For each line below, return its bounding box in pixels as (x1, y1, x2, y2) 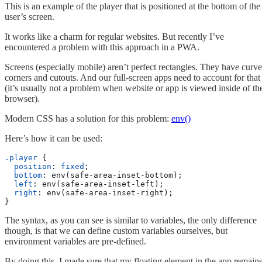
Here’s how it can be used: (5, 133, 102, 143)
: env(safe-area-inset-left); (33, 179, 164, 188)
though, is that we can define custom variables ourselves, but (5, 225, 227, 236)
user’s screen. (5, 11, 54, 22)
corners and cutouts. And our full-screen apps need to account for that (5, 72, 260, 82)
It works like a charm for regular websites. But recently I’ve (5, 31, 224, 42)
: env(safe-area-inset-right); (37, 188, 173, 197)
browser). (5, 93, 40, 104)
